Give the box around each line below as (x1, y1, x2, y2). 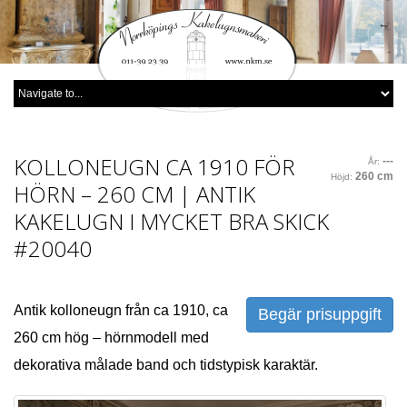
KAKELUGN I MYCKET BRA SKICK (14, 206, 329, 237)
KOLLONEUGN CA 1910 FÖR (14, 152, 295, 183)
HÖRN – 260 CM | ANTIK (14, 179, 255, 210)
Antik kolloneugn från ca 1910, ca (14, 303, 228, 319)
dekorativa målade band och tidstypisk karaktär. (14, 357, 318, 373)
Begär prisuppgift (258, 305, 382, 324)
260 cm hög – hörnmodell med (14, 330, 209, 346)
